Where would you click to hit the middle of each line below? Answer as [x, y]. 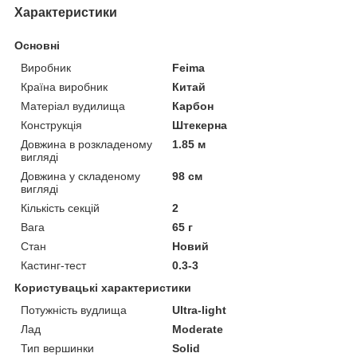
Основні [37, 45]
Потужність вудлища [74, 310]
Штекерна [200, 125]
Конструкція [51, 125]
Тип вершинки [57, 348]
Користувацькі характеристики [103, 287]
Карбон [193, 106]
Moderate [198, 329]
